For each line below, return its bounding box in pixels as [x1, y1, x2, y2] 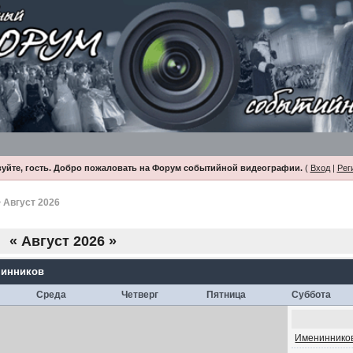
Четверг [121, 289, 159, 300]
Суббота [292, 289, 332, 300]
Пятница [206, 289, 247, 300]
